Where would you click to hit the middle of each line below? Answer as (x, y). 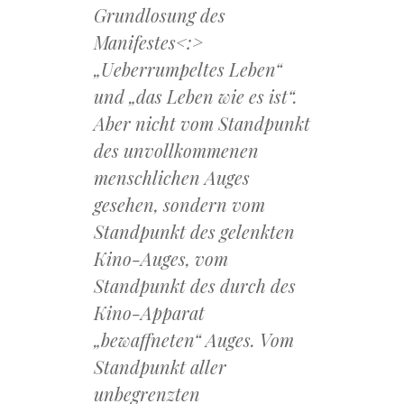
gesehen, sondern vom (179, 205)
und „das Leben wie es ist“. (196, 96)
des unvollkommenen (176, 151)
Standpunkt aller (160, 367)
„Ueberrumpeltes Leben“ (188, 69)
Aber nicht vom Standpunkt (202, 124)
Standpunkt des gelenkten (194, 232)
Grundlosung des (160, 15)
